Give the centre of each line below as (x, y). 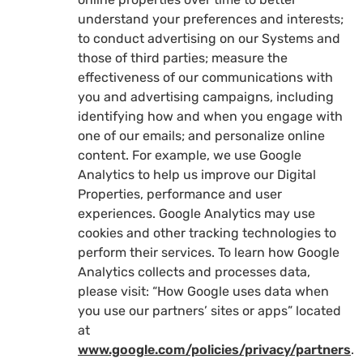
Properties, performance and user (180, 194)
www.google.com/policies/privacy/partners (214, 349)
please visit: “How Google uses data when (203, 291)
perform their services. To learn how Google (209, 252)
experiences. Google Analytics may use (196, 213)
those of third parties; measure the (183, 58)
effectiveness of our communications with (205, 77)
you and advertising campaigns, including (206, 96)
